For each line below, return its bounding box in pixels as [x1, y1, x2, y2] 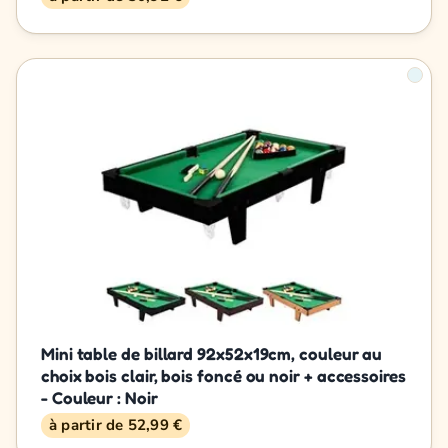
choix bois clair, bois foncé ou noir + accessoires [41, 364, 406, 386]
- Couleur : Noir [41, 386, 158, 408]
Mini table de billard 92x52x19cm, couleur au [41, 342, 383, 364]
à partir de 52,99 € [49, 414, 183, 435]
